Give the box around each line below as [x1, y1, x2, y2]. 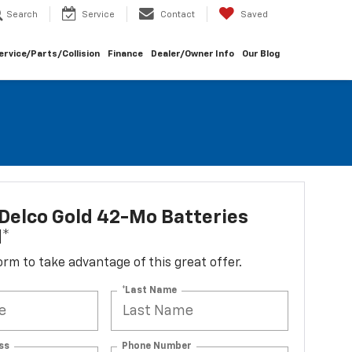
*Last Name [122, 285, 178, 295]
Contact [160, 10, 195, 20]
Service [82, 10, 115, 20]
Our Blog [242, 49, 280, 59]
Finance [108, 49, 143, 59]
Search [6, 10, 38, 20]
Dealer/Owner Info [151, 49, 234, 59]
